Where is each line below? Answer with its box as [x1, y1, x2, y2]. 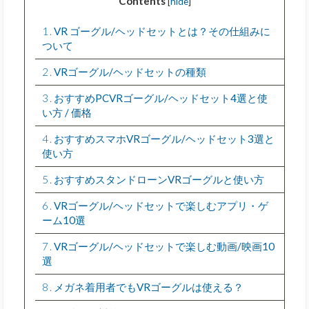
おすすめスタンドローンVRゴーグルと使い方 [51, 172, 264, 186]
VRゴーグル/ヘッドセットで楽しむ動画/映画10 [51, 239, 275, 252]
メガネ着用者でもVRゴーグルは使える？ [51, 280, 243, 293]
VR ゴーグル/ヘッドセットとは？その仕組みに [51, 24, 270, 37]
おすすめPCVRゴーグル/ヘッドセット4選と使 [51, 91, 268, 104]
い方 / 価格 [42, 106, 92, 119]
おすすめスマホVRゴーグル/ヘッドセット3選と [51, 132, 275, 145]
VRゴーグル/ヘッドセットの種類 [51, 65, 206, 78]
